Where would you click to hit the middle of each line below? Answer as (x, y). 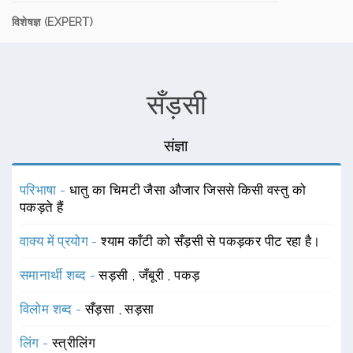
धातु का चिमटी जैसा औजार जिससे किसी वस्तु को (188, 190)
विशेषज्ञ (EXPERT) (53, 22)
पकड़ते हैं (42, 207)
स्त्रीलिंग (74, 343)
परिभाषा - (45, 190)
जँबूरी (153, 275)
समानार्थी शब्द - (59, 275)
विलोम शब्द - (52, 309)
